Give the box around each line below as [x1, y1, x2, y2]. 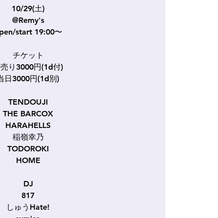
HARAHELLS [5, 121, 51, 130]
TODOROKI [7, 144, 49, 153]
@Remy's [12, 16, 44, 25]
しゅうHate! [6, 202, 50, 212]
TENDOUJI [8, 97, 48, 107]
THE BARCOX [3, 109, 54, 118]
